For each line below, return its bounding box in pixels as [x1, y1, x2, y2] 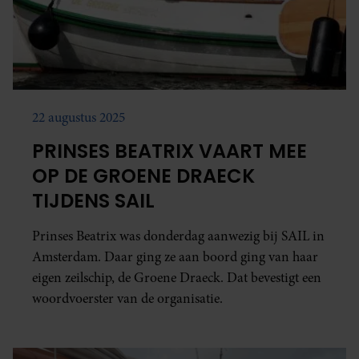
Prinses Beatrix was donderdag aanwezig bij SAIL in [32, 226, 325, 245]
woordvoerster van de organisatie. [32, 288, 223, 308]
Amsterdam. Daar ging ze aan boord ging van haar [32, 247, 318, 266]
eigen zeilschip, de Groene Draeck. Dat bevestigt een [32, 268, 321, 287]
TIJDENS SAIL [32, 187, 155, 214]
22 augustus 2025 [32, 107, 125, 127]
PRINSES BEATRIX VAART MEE [32, 137, 307, 164]
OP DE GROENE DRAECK [32, 162, 255, 189]
